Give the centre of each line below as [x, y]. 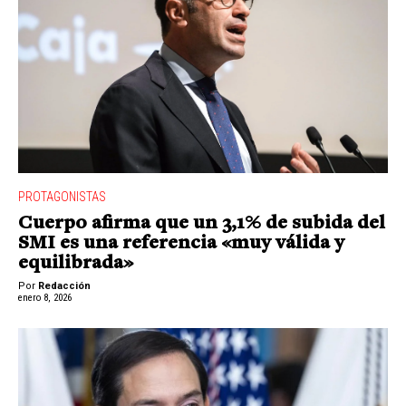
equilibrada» [76, 263]
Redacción [64, 285]
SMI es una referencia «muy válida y [181, 243]
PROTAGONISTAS [62, 197]
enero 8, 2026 [45, 298]
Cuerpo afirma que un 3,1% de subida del [202, 223]
